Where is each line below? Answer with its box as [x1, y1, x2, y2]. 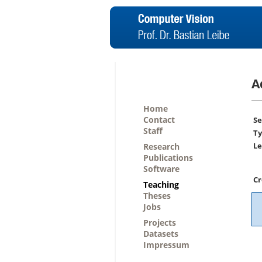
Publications [143, 152, 193, 163]
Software [143, 163, 180, 174]
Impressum [143, 239, 189, 250]
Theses [143, 190, 171, 201]
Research [143, 141, 180, 152]
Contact [143, 114, 175, 125]
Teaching [143, 179, 179, 190]
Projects [143, 217, 176, 228]
